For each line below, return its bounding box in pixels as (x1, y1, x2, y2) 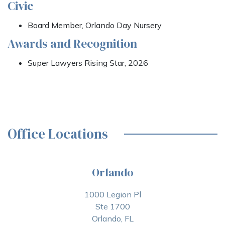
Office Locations (7, 125, 108, 143)
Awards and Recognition (8, 36, 137, 52)
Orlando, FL (91, 213, 134, 223)
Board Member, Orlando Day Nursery (28, 20, 162, 30)
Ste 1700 (95, 201, 130, 211)
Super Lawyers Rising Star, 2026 (28, 58, 148, 68)
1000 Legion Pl (84, 189, 141, 199)
